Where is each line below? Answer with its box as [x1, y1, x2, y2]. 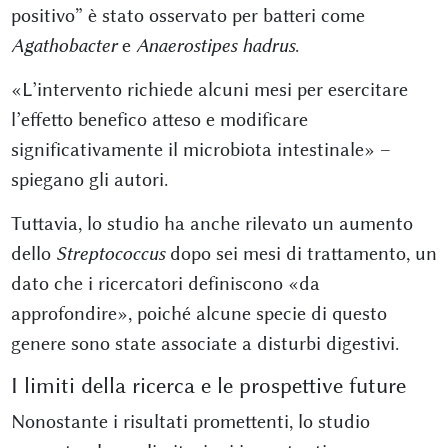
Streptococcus [55, 242, 165, 266]
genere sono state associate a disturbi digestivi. [10, 332, 399, 356]
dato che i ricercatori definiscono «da [10, 272, 320, 296]
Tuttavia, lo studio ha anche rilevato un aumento [10, 212, 413, 236]
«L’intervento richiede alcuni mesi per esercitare [10, 78, 408, 102]
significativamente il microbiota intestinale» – [10, 138, 391, 162]
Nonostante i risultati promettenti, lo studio [10, 410, 370, 434]
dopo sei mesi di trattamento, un [164, 242, 437, 266]
